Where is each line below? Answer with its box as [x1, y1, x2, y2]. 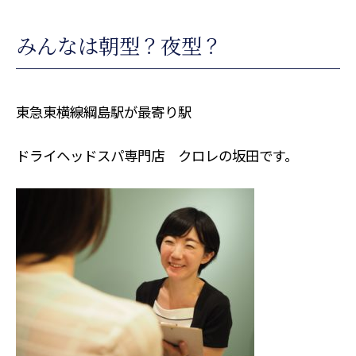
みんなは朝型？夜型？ [15, 29, 222, 60]
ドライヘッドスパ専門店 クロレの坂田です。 [15, 145, 298, 166]
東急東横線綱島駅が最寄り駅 [15, 102, 192, 122]
